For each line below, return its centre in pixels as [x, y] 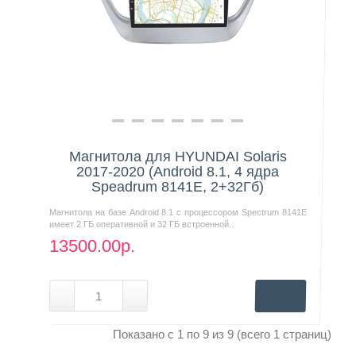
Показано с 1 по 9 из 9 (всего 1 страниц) [222, 334]
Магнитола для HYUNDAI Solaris [178, 156]
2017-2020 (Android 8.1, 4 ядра [178, 171]
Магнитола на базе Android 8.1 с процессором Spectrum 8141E [178, 212]
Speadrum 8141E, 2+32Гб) [178, 186]
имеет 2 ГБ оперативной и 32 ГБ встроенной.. [142, 224]
